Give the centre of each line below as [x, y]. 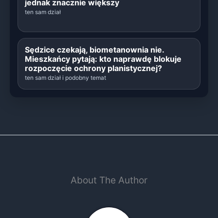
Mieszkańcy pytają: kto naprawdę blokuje [103, 59]
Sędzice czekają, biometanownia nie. [94, 50]
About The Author [109, 180]
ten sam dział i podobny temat [65, 78]
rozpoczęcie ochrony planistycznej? [93, 68]
